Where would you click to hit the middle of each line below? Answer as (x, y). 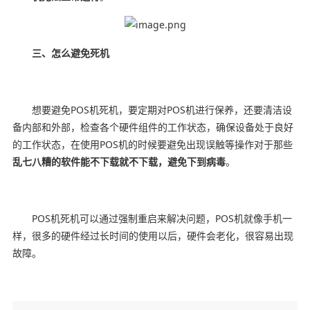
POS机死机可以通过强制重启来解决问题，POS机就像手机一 (152, 218)
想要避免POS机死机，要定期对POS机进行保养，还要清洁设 (152, 109)
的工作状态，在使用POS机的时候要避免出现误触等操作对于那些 (152, 144)
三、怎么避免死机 (70, 53)
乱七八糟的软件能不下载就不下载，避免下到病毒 (119, 161)
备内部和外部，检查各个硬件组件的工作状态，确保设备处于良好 (153, 127)
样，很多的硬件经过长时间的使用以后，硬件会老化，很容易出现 (153, 235)
